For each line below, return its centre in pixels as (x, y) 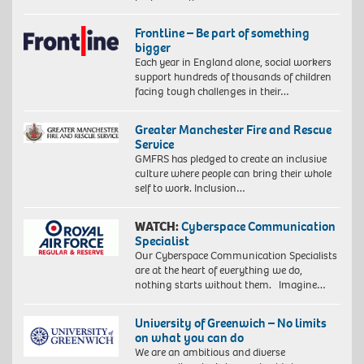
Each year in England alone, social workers (233, 62)
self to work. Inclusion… (190, 188)
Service (154, 144)
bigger (152, 47)
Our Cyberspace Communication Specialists (236, 255)
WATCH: (156, 226)
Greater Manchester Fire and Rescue (233, 129)
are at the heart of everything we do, (218, 270)
